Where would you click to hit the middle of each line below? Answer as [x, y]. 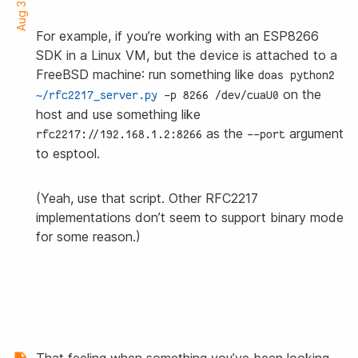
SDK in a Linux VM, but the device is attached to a [187, 55]
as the [225, 133]
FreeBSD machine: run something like [147, 74]
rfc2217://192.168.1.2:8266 [119, 134]
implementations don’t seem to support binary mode [190, 217]
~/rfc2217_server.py [97, 95]
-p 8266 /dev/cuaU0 [218, 95]
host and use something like [118, 114]
